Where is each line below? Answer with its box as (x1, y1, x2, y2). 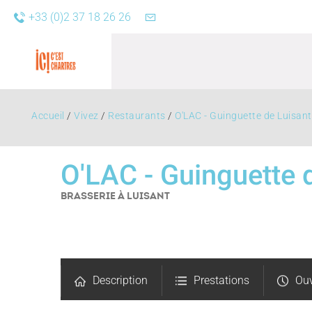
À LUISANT (118, 189, 170, 202)
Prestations (194, 274, 249, 287)
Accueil (31, 110, 65, 121)
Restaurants (108, 110, 166, 121)
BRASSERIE (61, 189, 118, 202)
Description (93, 274, 148, 287)
